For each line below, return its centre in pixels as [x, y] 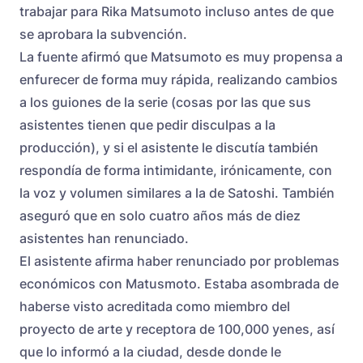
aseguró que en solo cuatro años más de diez [160, 216]
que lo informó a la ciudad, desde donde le [150, 352]
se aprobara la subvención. [103, 34]
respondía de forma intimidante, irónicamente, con [176, 171]
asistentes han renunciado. [104, 239]
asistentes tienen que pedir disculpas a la [147, 125]
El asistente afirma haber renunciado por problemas [179, 261]
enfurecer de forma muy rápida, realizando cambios [179, 80]
